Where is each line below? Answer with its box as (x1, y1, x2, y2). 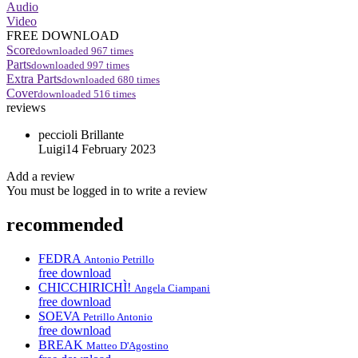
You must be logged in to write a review (6, 183, 208, 197)
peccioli (38, 127, 78, 141)
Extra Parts (6, 71, 62, 86)
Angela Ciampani (134, 281, 210, 294)
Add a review (6, 169, 75, 183)
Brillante (81, 127, 124, 141)
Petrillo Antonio (83, 310, 153, 323)
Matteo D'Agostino (86, 339, 169, 352)
